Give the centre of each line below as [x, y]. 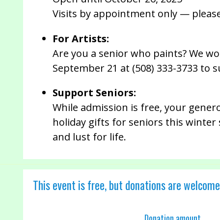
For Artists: [81, 39]
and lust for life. [89, 137]
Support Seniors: [94, 93]
